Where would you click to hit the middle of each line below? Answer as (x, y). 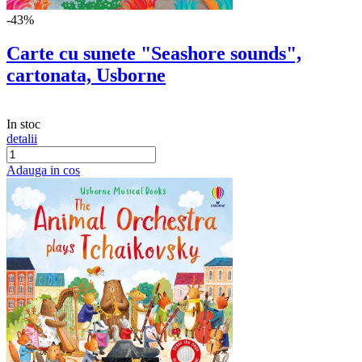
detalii (22, 139)
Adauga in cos (43, 170)
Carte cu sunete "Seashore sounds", (154, 54)
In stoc (23, 124)
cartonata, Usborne (86, 76)
